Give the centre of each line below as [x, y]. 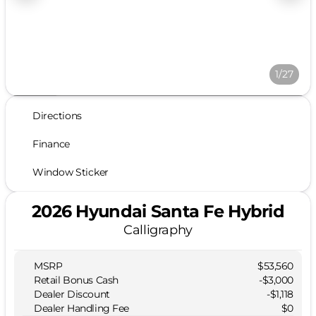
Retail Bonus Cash [76, 280]
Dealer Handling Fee [82, 308]
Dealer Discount [72, 294]
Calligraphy [158, 230]
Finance [51, 144]
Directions [57, 116]
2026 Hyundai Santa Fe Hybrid [158, 211]
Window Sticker [71, 172]
